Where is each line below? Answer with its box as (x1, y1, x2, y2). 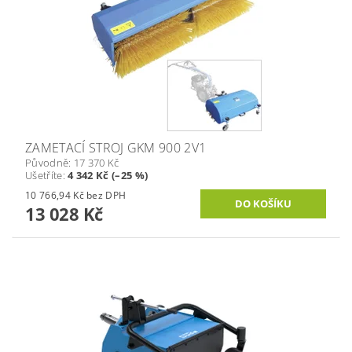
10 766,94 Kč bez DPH (86, 188, 126, 202)
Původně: (25, 155, 74, 170)
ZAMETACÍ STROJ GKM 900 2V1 (25, 138, 207, 156)
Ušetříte (25, 167, 63, 182)
